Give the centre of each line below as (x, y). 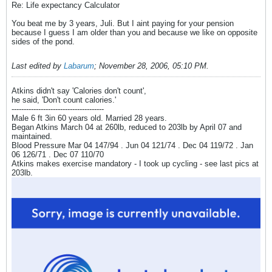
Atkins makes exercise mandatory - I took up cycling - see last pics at (135, 163)
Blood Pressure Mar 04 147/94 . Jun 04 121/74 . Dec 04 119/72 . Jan (132, 145)
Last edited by (38, 66)
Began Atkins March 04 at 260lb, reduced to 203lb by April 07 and (127, 127)
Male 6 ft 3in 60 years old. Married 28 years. (89, 118)
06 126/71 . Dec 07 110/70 (58, 154)
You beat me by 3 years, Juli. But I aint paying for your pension (123, 23)
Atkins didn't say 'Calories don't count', (79, 90)
